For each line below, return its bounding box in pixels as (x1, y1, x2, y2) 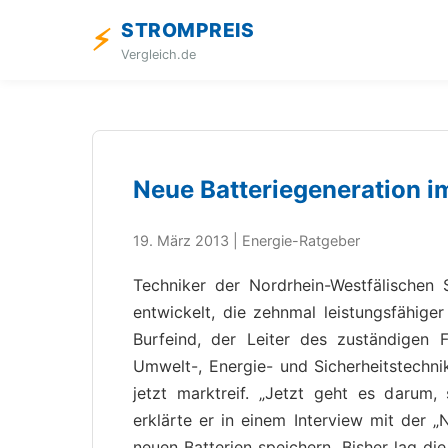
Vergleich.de (121, 47, 196, 62)
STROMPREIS (121, 18, 254, 42)
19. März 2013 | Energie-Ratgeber (133, 231, 360, 249)
